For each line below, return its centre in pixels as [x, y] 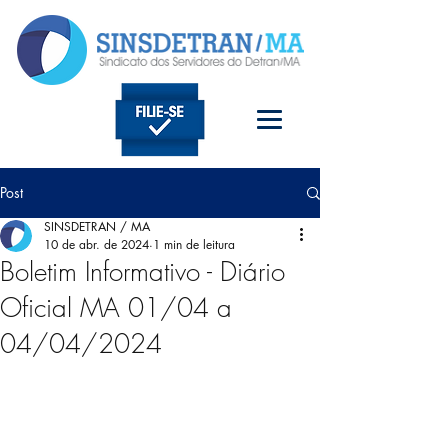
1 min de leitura [194, 244]
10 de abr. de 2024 [96, 244]
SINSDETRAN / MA [97, 226]
